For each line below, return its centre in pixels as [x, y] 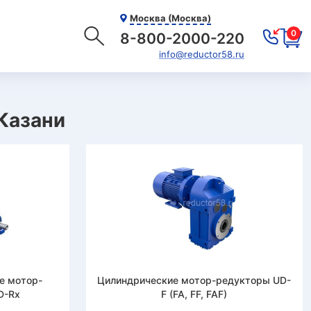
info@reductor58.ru [202, 54]
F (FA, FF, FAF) [194, 294]
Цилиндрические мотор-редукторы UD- [194, 280]
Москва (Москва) [170, 18]
